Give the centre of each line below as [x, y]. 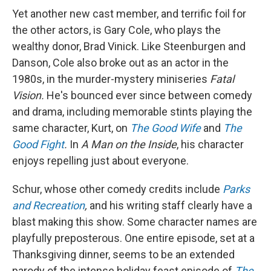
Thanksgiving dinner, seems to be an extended [123, 254]
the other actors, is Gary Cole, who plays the [116, 30]
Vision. [28, 95]
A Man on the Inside [128, 144]
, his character [210, 144]
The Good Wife [165, 128]
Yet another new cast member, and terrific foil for [129, 14]
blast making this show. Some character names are [135, 222]
